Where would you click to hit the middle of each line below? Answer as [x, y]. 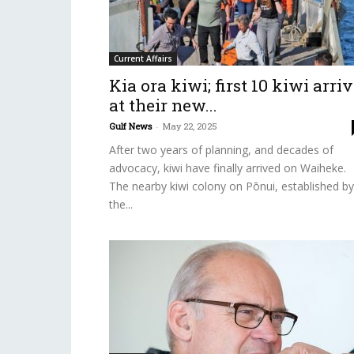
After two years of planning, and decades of [221, 150]
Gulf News [130, 126]
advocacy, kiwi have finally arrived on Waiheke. [228, 168]
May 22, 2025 [190, 126]
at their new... [163, 105]
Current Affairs [143, 58]
